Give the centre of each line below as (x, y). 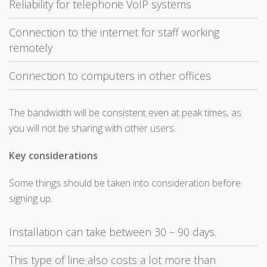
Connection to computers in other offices (110, 76)
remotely (31, 48)
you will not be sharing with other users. (92, 128)
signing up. (31, 199)
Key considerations (53, 156)
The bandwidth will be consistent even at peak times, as (125, 113)
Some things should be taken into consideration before (125, 183)
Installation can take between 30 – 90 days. (113, 232)
